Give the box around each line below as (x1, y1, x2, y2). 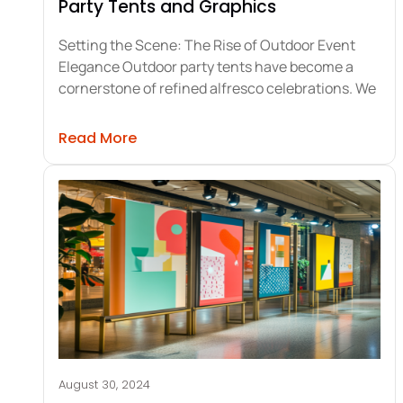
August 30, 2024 (58, 376, 150, 394)
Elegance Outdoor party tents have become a (58, 57, 354, 77)
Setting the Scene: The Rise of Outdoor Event (58, 35, 355, 56)
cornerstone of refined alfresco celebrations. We (58, 78, 376, 99)
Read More (58, 128, 137, 149)
